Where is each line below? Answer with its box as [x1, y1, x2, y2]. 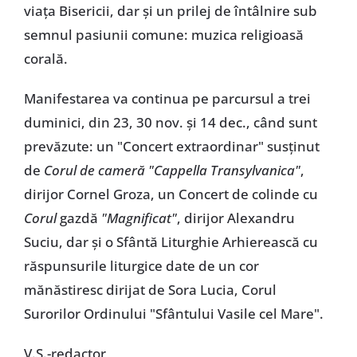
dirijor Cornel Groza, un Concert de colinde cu [23, 185, 318, 204]
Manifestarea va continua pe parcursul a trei [23, 89, 311, 108]
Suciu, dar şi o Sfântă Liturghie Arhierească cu [23, 233, 318, 252]
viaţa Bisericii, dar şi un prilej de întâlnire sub [23, 2, 317, 21]
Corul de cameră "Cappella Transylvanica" [43, 161, 300, 180]
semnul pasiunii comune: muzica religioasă [23, 25, 304, 45]
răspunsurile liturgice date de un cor [23, 257, 259, 276]
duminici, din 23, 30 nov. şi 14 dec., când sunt [23, 113, 317, 132]
